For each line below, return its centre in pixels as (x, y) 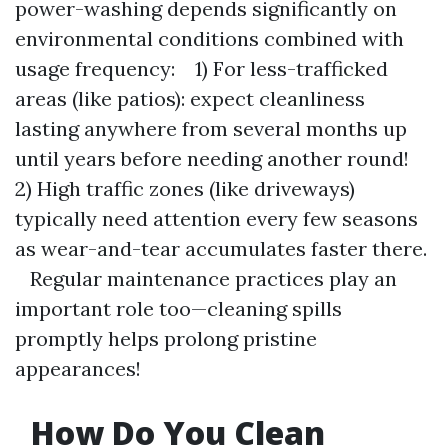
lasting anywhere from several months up (211, 128)
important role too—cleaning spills (178, 308)
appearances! (78, 368)
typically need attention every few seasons (216, 218)
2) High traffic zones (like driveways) (185, 188)
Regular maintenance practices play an (206, 278)
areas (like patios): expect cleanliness (190, 98)
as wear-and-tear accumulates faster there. (221, 248)
